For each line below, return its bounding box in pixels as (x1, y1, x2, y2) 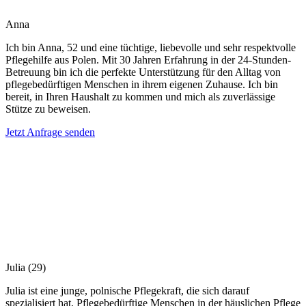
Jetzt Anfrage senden (5, 126, 95, 138)
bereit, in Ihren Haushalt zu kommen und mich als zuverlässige (5, 90, 275, 102)
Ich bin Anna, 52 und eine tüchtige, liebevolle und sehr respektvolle (5, 41, 296, 53)
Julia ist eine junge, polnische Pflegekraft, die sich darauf (5, 284, 249, 296)
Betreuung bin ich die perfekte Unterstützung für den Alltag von (5, 66, 281, 78)
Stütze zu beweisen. (5, 102, 91, 115)
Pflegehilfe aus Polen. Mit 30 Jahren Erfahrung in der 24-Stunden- (5, 53, 291, 66)
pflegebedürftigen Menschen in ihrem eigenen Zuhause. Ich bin (5, 78, 278, 90)
